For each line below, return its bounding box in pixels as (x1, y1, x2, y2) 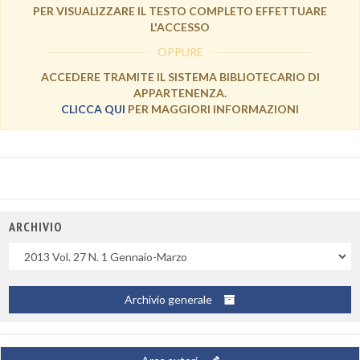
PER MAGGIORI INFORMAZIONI (125, 102, 299, 116)
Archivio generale (125, 292, 215, 306)
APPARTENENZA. (133, 86, 227, 100)
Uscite (8, 243, 43, 256)
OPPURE (157, 45, 203, 59)
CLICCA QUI (61, 102, 125, 116)
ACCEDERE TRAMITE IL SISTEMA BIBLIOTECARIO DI (40, 70, 320, 84)
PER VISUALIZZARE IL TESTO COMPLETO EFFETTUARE (33, 4, 327, 18)
